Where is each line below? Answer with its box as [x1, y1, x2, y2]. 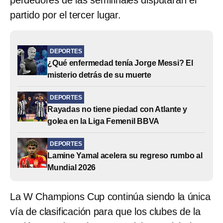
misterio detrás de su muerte [47, 70, 151, 79]
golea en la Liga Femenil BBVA [47, 116, 160, 125]
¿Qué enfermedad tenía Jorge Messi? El [47, 58, 193, 67]
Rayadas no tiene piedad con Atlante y [47, 105, 188, 113]
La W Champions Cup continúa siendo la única [10, 191, 211, 202]
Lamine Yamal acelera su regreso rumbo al [47, 151, 203, 160]
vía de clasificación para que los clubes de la [10, 206, 201, 217]
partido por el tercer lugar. [10, 9, 121, 20]
